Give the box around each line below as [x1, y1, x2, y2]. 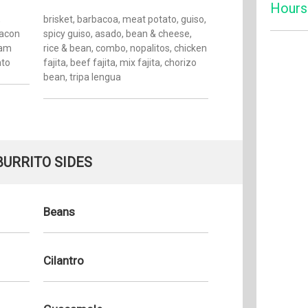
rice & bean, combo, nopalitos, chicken [43, 42, 207, 54]
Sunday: [270, 172, 305, 183]
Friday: [270, 129, 298, 140]
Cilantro [43, 253, 84, 267]
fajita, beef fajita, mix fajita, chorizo [43, 56, 197, 68]
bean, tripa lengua [43, 71, 121, 82]
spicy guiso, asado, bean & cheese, [43, 27, 192, 39]
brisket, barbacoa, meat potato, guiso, [43, 13, 206, 25]
